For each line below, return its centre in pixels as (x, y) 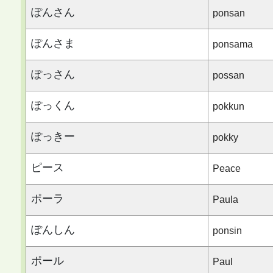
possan (228, 75)
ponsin (227, 230)
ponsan (229, 13)
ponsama (232, 44)
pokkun (228, 106)
